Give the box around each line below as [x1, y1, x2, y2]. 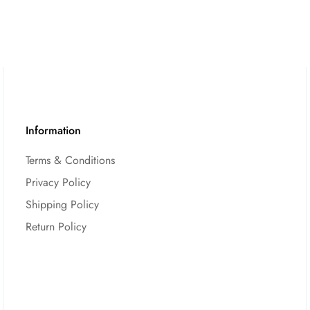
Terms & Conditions [26, 152, 116, 168]
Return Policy [26, 218, 87, 235]
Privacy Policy [26, 174, 91, 190]
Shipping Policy [26, 196, 100, 212]
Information [26, 122, 82, 138]
